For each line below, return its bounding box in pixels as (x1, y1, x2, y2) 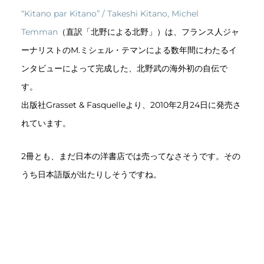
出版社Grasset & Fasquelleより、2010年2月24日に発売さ (21, 100, 241, 110)
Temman (21, 27, 58, 37)
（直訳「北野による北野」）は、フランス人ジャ (57, 27, 239, 37)
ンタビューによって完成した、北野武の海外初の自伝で (21, 64, 227, 74)
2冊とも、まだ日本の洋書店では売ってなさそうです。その (21, 151, 240, 161)
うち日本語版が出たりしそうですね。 (21, 170, 161, 179)
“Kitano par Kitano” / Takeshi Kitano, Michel (21, 9, 199, 19)
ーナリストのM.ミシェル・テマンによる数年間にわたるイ (21, 45, 237, 55)
